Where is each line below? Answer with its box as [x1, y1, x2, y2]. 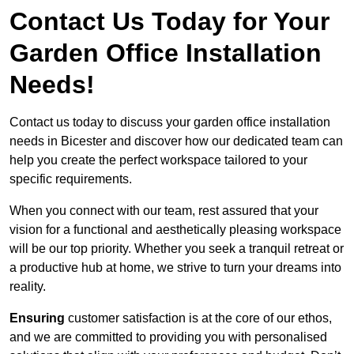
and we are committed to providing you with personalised [9, 330, 327, 345]
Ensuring [9, 311, 65, 326]
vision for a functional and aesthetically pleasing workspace [9, 223, 341, 237]
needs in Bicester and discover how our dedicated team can [9, 134, 343, 149]
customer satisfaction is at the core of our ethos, [65, 311, 332, 326]
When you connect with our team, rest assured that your [9, 204, 318, 218]
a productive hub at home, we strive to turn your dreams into [9, 261, 341, 275]
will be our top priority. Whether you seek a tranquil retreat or [9, 242, 344, 256]
